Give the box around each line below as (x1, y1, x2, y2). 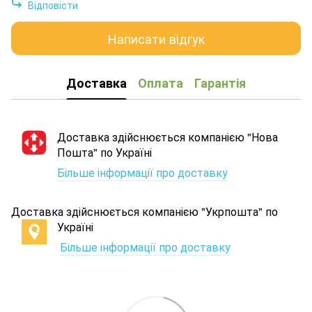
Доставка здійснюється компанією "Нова (57, 129, 278, 146)
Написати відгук (107, 29, 205, 47)
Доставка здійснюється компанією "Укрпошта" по (11, 203, 278, 220)
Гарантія (194, 73, 246, 92)
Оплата (138, 73, 183, 92)
